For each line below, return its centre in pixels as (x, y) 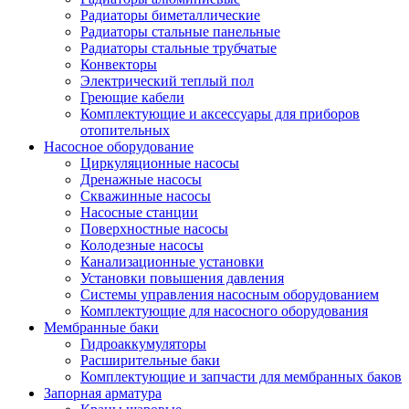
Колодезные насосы (142, 245)
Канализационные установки (172, 261)
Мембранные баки (101, 327)
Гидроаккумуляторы (143, 343)
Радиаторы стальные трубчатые (178, 47)
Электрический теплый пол (167, 80)
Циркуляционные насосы (160, 163)
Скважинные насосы (146, 195)
